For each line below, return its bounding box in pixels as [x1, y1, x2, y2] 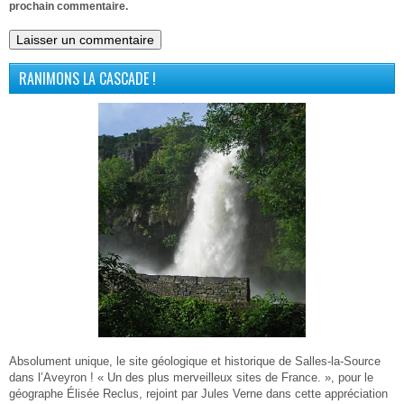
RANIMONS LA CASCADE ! [19, 67, 156, 89]
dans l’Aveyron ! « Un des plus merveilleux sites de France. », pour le [9, 370, 373, 384]
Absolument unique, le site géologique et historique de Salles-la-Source [9, 353, 381, 368]
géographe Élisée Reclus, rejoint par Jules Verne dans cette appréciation [9, 386, 388, 400]
